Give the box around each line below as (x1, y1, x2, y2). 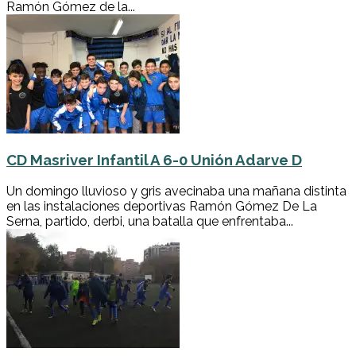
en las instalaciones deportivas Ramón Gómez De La (6, 198, 317, 214)
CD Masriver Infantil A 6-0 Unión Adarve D (6, 151, 302, 169)
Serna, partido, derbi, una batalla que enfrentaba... (6, 213, 293, 229)
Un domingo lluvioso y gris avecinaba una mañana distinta (6, 183, 346, 199)
